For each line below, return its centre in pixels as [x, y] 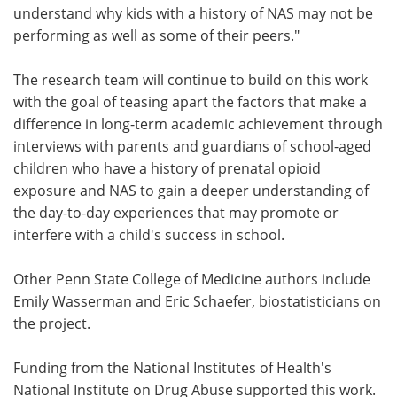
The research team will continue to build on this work [191, 79]
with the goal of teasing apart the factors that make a [190, 101]
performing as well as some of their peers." [156, 35]
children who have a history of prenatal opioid [167, 168]
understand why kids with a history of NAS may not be [193, 13]
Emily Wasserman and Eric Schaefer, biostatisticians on [197, 301]
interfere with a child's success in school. [149, 234]
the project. [52, 323]
